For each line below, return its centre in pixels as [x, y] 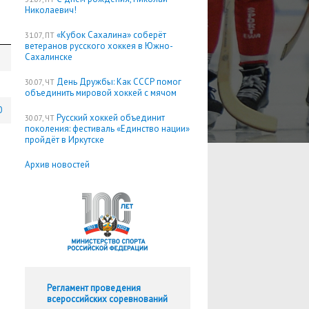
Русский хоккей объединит [111, 118]
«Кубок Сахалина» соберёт [111, 35]
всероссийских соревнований [107, 299]
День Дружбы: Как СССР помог [119, 82]
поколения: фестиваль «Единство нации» [107, 129]
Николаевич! [51, 10]
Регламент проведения [94, 288]
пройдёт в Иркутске [64, 140]
